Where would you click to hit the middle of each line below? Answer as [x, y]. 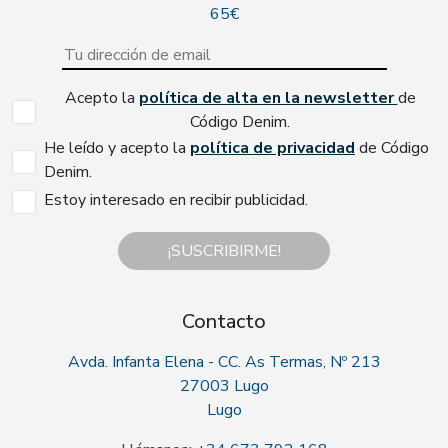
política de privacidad [272, 148]
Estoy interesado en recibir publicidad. [176, 200]
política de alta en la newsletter [268, 98]
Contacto [224, 322]
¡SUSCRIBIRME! [224, 251]
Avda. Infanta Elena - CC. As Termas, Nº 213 [224, 362]
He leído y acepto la [117, 148]
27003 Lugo [224, 386]
